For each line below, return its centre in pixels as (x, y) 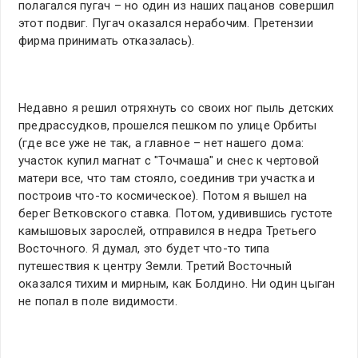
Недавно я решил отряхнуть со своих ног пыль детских (176, 108)
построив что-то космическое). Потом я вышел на (163, 196)
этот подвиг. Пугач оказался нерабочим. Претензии (166, 24)
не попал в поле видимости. (98, 302)
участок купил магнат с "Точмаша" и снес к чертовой (169, 161)
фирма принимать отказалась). (107, 41)
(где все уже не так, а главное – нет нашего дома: (161, 143)
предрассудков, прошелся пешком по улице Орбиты (168, 126)
